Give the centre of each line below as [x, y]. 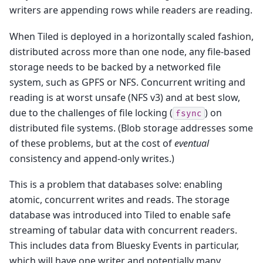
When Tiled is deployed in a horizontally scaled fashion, [131, 36]
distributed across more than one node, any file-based [130, 51]
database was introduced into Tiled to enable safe [120, 215]
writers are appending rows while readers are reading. [131, 10]
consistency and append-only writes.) [92, 158]
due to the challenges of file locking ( [91, 112]
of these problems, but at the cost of [92, 143]
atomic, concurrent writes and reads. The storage [119, 200]
